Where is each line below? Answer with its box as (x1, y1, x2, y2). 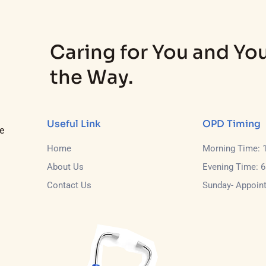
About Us (47, 161, 84, 172)
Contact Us (47, 180, 92, 191)
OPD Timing (202, 118, 261, 130)
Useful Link (47, 118, 102, 130)
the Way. (50, 65, 134, 89)
